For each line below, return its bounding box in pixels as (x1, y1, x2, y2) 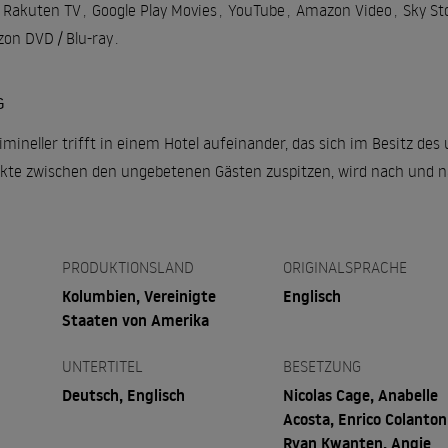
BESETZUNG (283, 355, 362, 376)
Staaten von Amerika (61, 308, 209, 331)
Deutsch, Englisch (61, 383, 185, 406)
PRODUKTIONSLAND (61, 256, 194, 277)
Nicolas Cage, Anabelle (283, 383, 439, 406)
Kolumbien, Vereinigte (61, 284, 216, 307)
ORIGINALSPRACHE (283, 256, 408, 277)
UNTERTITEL (61, 355, 143, 376)
